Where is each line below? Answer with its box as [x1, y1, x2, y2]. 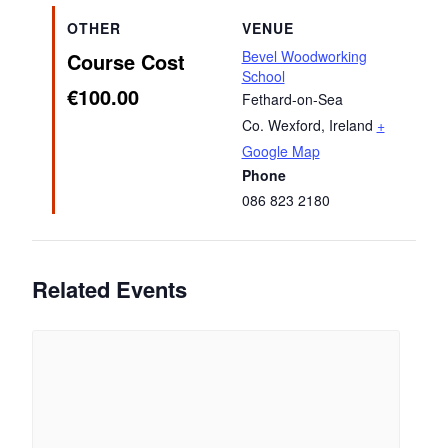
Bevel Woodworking [241, 45, 367, 66]
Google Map [241, 140, 320, 161]
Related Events [32, 272, 188, 305]
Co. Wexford [241, 114, 321, 135]
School [241, 65, 285, 86]
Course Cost [67, 46, 186, 76]
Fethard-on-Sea [241, 88, 343, 109]
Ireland [328, 114, 373, 135]
